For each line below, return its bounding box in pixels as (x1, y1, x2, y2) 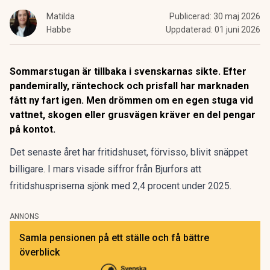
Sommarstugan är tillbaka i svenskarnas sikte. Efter (10, 66, 246, 77)
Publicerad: (169, 11, 213, 21)
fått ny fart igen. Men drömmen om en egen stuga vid (10, 95, 253, 106)
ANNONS (10, 212, 39, 221)
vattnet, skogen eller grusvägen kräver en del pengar (10, 109, 256, 121)
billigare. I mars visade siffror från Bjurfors (10, 163, 190, 175)
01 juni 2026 (215, 25, 260, 34)
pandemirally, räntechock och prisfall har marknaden (10, 80, 249, 92)
